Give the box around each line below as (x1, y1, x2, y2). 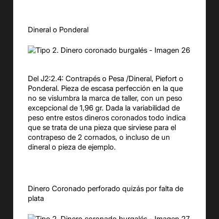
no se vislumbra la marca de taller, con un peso (27, 93, 182, 103)
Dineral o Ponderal (27, 24, 88, 34)
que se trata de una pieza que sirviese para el (27, 122, 176, 132)
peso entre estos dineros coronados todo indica (27, 112, 186, 122)
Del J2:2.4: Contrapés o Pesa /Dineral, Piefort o (27, 73, 183, 83)
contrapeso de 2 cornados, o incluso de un (27, 132, 170, 142)
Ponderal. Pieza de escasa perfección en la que (27, 83, 183, 93)
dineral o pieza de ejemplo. (27, 142, 116, 152)
